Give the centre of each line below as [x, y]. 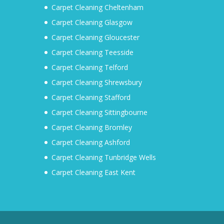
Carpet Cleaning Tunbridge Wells [104, 157]
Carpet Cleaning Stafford [91, 97]
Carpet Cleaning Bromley [92, 127]
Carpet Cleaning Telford [90, 67]
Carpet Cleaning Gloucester [96, 37]
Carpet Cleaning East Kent [94, 172]
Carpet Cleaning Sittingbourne [100, 112]
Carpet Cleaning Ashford [91, 142]
